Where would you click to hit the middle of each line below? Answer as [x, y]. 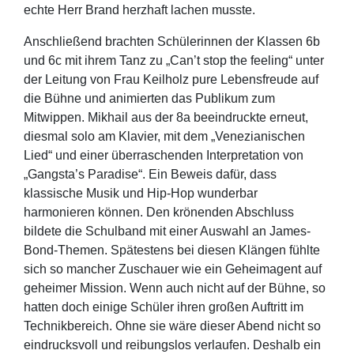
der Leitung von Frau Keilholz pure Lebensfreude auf [171, 80]
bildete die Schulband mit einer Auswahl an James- [167, 232]
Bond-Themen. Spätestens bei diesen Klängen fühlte [171, 250]
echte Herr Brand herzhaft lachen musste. [139, 10]
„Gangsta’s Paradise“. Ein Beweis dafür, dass [150, 175]
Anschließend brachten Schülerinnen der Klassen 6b [171, 42]
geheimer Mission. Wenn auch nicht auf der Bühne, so [174, 288]
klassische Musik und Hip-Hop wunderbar [140, 194]
